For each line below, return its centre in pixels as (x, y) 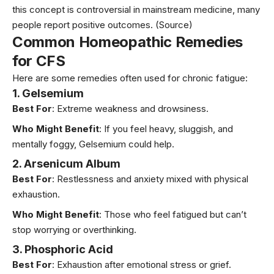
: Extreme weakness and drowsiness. (130, 109)
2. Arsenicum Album (66, 164)
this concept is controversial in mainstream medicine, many (136, 10)
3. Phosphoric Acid (63, 250)
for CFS (39, 61)
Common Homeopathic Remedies (128, 42)
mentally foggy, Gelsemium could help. (93, 144)
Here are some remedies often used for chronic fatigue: (130, 78)
